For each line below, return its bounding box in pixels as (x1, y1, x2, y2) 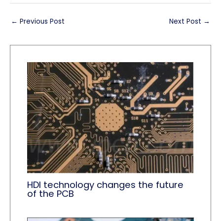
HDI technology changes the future (27, 178, 184, 191)
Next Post (169, 16, 203, 26)
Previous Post (18, 16, 65, 26)
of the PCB (27, 187, 74, 200)
